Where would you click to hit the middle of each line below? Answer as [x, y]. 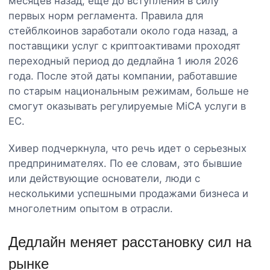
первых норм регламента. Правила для [106, 15]
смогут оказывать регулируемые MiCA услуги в [127, 106]
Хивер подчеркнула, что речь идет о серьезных [127, 148]
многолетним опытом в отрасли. [91, 208]
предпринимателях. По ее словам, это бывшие [125, 163]
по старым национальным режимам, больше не [129, 91]
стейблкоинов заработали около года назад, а [123, 30]
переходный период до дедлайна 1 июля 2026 [123, 61]
